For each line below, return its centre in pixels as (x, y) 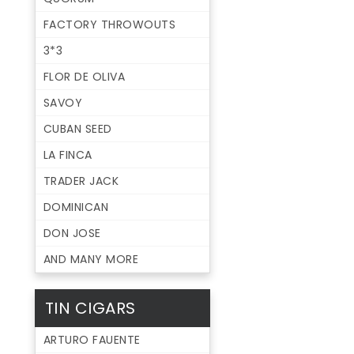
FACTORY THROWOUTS (109, 25)
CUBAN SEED (77, 129)
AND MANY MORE (91, 260)
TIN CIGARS (90, 309)
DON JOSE (72, 233)
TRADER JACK (81, 181)
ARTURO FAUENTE (92, 340)
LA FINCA (68, 155)
